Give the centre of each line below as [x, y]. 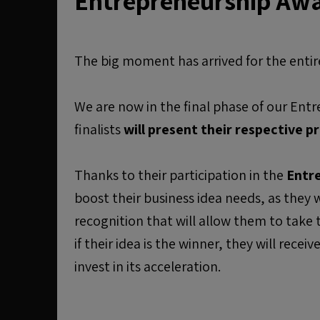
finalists [99, 129]
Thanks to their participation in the [180, 175]
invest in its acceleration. [147, 266]
